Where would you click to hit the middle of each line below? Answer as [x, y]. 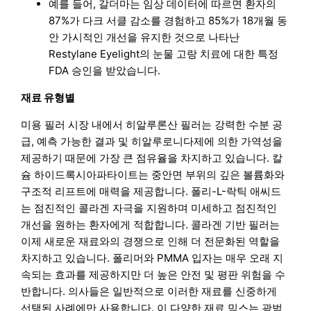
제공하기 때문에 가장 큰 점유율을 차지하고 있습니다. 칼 [152, 158]
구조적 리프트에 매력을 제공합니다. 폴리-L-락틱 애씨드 [151, 191]
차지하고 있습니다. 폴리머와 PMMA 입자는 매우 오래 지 [152, 258]
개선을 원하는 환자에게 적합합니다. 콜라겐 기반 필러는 [151, 224]
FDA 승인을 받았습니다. [105, 70]
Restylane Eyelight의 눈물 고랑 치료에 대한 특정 [164, 53]
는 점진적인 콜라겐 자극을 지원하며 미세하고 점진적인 [149, 208]
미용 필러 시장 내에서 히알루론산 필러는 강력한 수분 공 [152, 124]
